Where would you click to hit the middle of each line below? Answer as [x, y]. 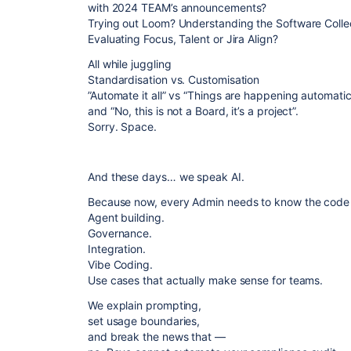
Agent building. [126, 217]
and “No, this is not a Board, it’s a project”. [194, 111]
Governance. [120, 233]
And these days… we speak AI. [166, 177]
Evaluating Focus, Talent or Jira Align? [183, 39]
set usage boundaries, [144, 321]
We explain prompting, [145, 305]
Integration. [117, 249]
